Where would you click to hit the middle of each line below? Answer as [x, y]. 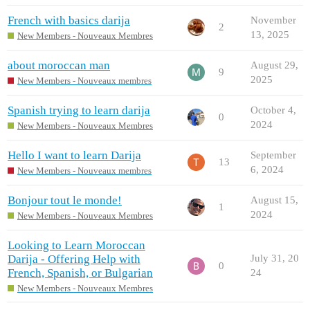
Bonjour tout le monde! [65, 201]
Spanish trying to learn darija [79, 111]
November [273, 20]
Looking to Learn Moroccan [76, 246]
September [273, 155]
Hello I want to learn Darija [74, 156]
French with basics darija [69, 21]
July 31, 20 [275, 258]
